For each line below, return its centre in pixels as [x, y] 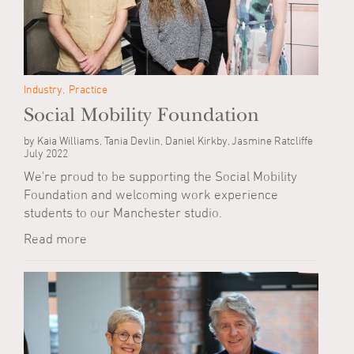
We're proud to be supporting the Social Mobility [160, 177]
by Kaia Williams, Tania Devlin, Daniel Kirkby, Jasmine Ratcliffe [168, 141]
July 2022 [46, 153]
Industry [43, 89]
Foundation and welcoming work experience [151, 195]
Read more [55, 239]
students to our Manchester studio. [123, 213]
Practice [88, 89]
